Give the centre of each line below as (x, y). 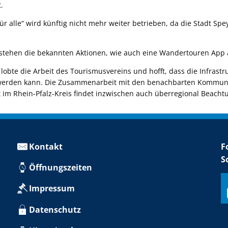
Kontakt (46, 147)
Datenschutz (55, 209)
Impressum (52, 189)
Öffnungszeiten (60, 168)
